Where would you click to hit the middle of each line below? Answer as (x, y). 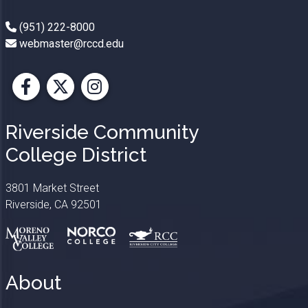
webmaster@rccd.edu (70, 43)
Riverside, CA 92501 (53, 204)
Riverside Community (102, 132)
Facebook (62, 98)
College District (76, 155)
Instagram (132, 98)
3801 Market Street (52, 188)
